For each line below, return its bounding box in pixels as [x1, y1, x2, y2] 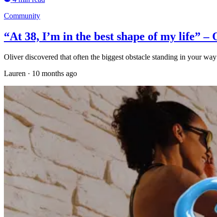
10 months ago [32, 69, 77, 78]
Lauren [4, 69, 26, 78]
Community [4, 12, 40, 20]
